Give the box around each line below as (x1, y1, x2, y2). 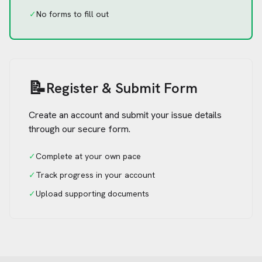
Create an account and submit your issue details (29, 109, 222, 121)
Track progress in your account (36, 170, 155, 180)
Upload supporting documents (36, 188, 149, 199)
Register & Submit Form (46, 79, 198, 97)
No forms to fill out (36, 9, 109, 19)
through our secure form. (29, 123, 130, 135)
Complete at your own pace (36, 151, 141, 161)
